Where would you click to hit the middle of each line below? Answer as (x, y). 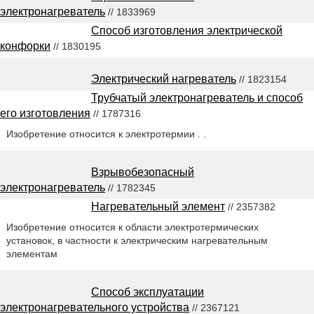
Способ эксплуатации (148, 292)
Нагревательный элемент (158, 206)
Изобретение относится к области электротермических (132, 227)
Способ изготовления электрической (187, 30)
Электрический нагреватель (164, 78)
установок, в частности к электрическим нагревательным (137, 240)
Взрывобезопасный (143, 172)
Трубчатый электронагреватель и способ (197, 97)
